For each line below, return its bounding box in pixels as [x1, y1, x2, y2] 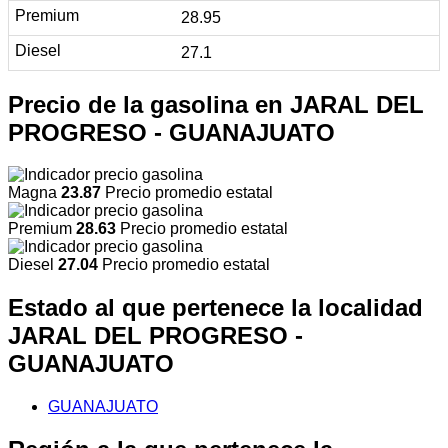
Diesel [8, 256, 58, 274]
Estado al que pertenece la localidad [8, 294, 423, 322]
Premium [8, 220, 76, 238]
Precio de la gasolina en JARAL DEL [8, 90, 424, 118]
